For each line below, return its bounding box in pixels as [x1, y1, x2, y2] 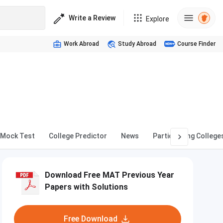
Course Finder [177, 40, 216, 47]
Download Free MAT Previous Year [45, 170, 174, 180]
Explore [146, 15, 169, 23]
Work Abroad [64, 40, 99, 47]
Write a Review [69, 13, 115, 22]
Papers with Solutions [45, 182, 128, 192]
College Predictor [49, 132, 107, 140]
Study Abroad [118, 40, 156, 47]
